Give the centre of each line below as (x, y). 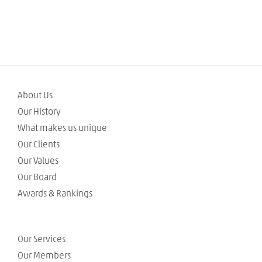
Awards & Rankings (55, 193)
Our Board (37, 177)
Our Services (42, 239)
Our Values (38, 161)
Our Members (44, 255)
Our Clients (39, 144)
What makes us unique (62, 128)
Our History (39, 111)
